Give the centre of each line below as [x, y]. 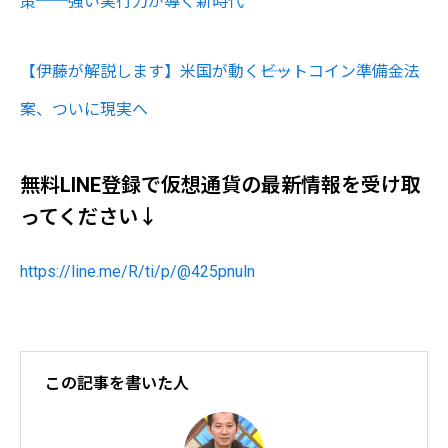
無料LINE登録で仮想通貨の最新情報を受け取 [220, 184]
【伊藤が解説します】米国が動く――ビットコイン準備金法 [220, 71]
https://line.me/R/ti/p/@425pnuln [137, 271]
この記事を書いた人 [117, 383]
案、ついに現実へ [84, 109]
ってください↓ [89, 216]
